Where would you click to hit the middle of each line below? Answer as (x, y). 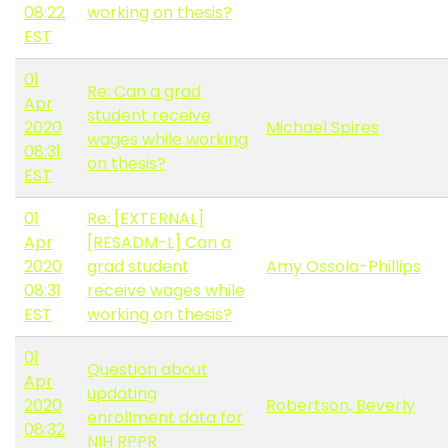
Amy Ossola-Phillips (343, 267)
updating (122, 394)
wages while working (167, 140)
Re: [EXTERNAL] (145, 219)
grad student (138, 267)
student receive (149, 116)
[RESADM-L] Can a (159, 243)
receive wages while (166, 291)
